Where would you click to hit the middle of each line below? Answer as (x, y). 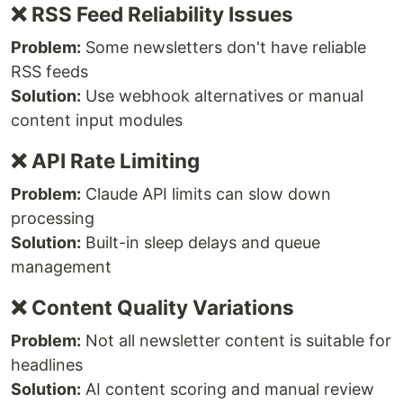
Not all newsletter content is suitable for (236, 341)
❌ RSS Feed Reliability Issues (152, 14)
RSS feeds (49, 72)
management (61, 267)
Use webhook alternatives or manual (222, 96)
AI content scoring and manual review (228, 390)
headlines (47, 365)
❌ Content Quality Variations (152, 308)
